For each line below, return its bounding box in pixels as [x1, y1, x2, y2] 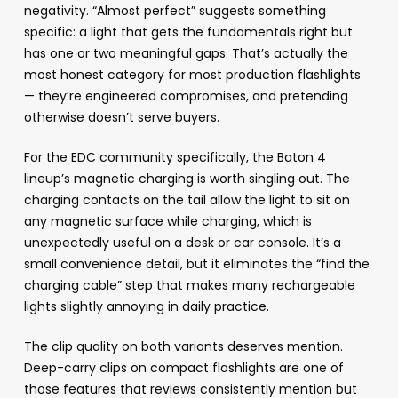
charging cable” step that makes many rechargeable [23, 276, 355, 295]
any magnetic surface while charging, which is [23, 212, 312, 231]
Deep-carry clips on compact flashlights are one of [23, 359, 344, 378]
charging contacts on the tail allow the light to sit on [23, 191, 350, 210]
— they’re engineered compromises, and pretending [23, 87, 348, 106]
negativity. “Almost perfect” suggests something [23, 2, 326, 20]
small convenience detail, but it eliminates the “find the [23, 255, 370, 274]
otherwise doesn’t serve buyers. [23, 108, 219, 127]
